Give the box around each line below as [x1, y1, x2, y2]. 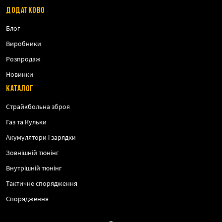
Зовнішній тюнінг [6, 148, 59, 157]
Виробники [6, 39, 41, 48]
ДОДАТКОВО [6, 5, 45, 15]
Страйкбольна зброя [6, 102, 70, 111]
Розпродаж [6, 55, 41, 63]
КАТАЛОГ [6, 83, 34, 93]
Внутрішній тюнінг [6, 164, 62, 172]
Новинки [6, 70, 33, 79]
